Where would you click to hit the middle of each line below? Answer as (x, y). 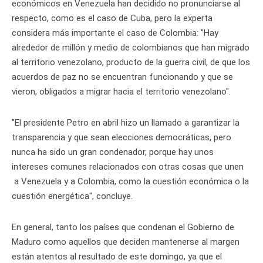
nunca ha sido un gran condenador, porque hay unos (113, 152)
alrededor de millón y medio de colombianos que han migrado (131, 48)
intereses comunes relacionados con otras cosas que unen (128, 167)
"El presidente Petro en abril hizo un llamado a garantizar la (126, 123)
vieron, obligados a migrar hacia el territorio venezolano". (121, 92)
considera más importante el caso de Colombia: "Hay (115, 33)
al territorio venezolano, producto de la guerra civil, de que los (131, 63)
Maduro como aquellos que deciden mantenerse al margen (126, 242)
